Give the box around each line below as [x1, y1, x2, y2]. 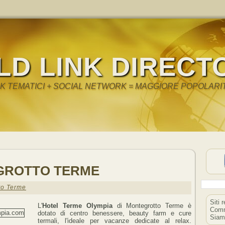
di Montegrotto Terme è [112, 202, 192, 210]
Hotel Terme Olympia [42, 202, 113, 210]
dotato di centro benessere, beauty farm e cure [38, 209, 191, 217]
